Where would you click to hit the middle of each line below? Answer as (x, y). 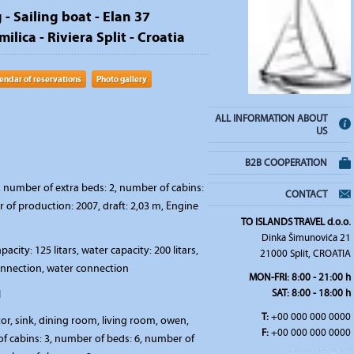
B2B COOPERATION (286, 163)
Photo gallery (122, 79)
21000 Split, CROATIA (305, 254)
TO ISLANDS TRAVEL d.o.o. (296, 222)
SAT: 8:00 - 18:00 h (311, 294)
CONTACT (306, 195)
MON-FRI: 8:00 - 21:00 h (300, 278)
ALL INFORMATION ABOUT (271, 119)
